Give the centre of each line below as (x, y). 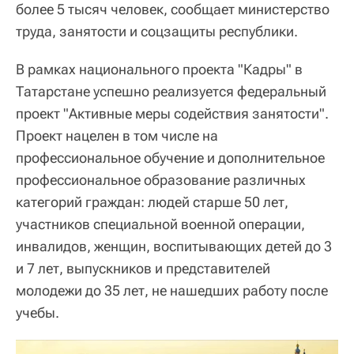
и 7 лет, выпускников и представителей (143, 268)
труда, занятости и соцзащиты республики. (157, 31)
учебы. (38, 312)
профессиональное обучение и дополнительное (170, 157)
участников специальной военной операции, (160, 224)
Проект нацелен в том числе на (117, 135)
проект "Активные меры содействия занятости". (172, 113)
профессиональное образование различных (161, 179)
